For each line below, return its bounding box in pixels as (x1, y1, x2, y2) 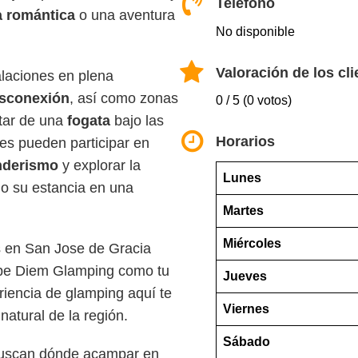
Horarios (216, 133, 275, 150)
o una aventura (75, 7, 175, 24)
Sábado (223, 335, 270, 349)
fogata (67, 113, 110, 129)
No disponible (216, 24, 295, 38)
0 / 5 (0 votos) (216, 93, 292, 108)
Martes (223, 204, 264, 218)
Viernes (223, 302, 269, 316)
